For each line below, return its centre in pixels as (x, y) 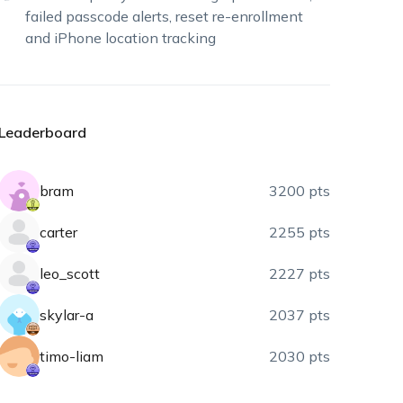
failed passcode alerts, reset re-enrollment (165, 16)
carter (59, 232)
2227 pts (300, 273)
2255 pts (300, 232)
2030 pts (300, 356)
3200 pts (300, 191)
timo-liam (72, 356)
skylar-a (67, 315)
